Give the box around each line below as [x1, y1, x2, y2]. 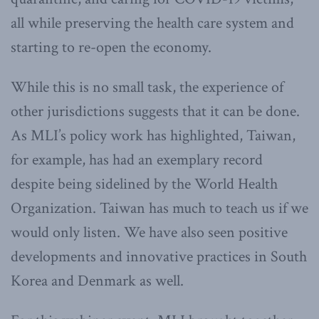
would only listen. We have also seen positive [11, 221, 288, 243]
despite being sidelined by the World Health [11, 173, 278, 194]
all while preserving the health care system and [11, 12, 294, 33]
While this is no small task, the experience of [11, 76, 283, 98]
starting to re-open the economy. [11, 36, 211, 58]
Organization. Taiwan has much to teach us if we [11, 197, 308, 219]
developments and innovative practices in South [11, 246, 307, 267]
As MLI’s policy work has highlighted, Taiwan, [11, 125, 296, 146]
